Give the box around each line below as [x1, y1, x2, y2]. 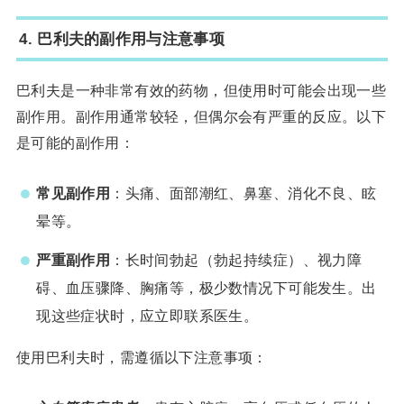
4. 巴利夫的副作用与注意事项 [19, 29, 225, 48]
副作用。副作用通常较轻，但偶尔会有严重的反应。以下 [15, 107, 387, 124]
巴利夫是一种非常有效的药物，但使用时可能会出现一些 [15, 81, 387, 98]
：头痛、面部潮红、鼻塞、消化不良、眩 [110, 185, 377, 202]
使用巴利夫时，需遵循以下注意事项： [15, 349, 268, 366]
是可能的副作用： [15, 133, 135, 151]
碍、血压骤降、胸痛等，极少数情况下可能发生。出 [36, 279, 377, 296]
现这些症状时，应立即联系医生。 [36, 307, 259, 324]
